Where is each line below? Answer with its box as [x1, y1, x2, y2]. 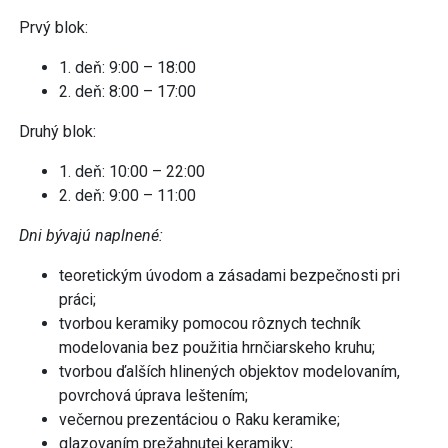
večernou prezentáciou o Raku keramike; [59, 409, 340, 429]
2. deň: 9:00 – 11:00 [59, 185, 196, 205]
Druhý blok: [19, 121, 96, 141]
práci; [59, 289, 96, 309]
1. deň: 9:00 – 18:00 [59, 57, 196, 77]
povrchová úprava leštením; [59, 385, 248, 405]
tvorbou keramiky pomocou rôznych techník [59, 313, 361, 333]
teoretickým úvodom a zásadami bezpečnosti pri [59, 265, 400, 285]
